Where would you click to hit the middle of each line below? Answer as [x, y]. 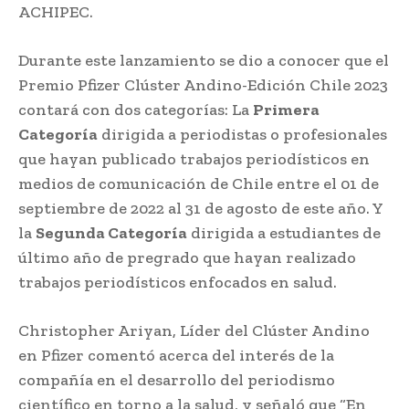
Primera [286, 109]
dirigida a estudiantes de [284, 232]
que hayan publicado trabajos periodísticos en [194, 158]
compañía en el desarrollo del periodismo [177, 379]
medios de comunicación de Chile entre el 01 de [199, 183]
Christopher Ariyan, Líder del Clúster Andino [194, 330]
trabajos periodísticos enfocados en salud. [179, 282]
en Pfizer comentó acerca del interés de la [176, 355]
